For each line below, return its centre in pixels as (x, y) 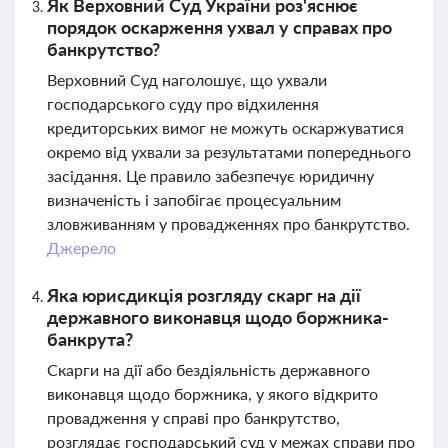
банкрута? (90, 339)
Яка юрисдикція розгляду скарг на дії (204, 295)
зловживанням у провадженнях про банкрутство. (228, 223)
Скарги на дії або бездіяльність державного (208, 369)
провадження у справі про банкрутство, (193, 417)
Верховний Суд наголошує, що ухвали (187, 79)
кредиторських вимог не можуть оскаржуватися (225, 127)
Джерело (81, 247)
